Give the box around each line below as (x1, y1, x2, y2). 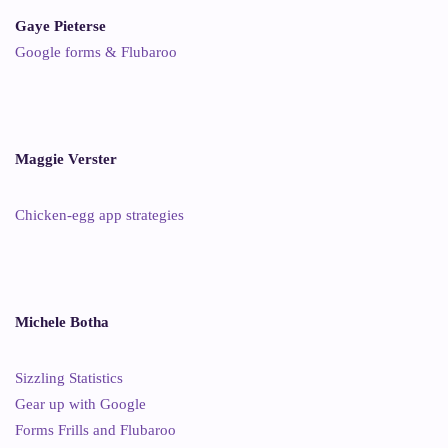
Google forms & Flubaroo (15, 43, 177, 60)
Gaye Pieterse (15, 17, 106, 34)
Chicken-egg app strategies (15, 206, 184, 223)
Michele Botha (15, 313, 109, 330)
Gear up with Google (15, 395, 146, 412)
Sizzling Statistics (15, 369, 123, 386)
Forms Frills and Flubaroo (15, 421, 176, 438)
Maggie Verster (15, 150, 117, 167)
